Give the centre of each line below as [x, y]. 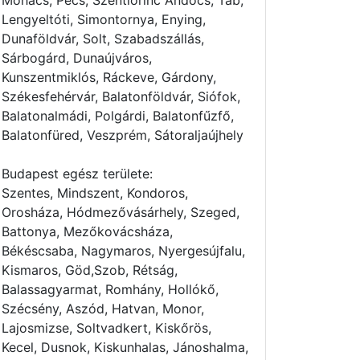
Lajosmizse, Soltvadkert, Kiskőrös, [106, 328]
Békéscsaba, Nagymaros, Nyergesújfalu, [123, 251]
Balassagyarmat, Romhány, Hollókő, [110, 289]
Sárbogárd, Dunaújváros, [77, 58]
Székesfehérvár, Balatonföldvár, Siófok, [121, 96]
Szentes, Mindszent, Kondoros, [95, 193]
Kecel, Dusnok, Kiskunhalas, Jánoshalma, [125, 347]
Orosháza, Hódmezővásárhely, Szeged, [121, 212]
